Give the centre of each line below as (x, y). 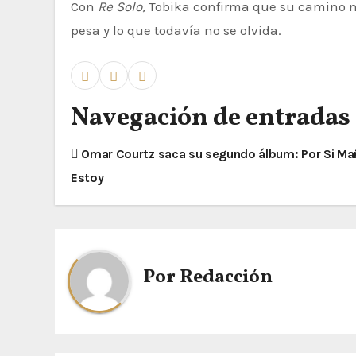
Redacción (226, 278)
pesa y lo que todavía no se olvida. (176, 30)
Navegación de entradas (211, 118)
